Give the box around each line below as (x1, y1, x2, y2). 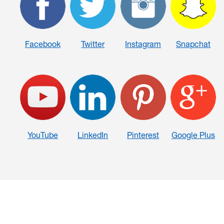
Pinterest (127, 130, 159, 140)
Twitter (81, 39, 105, 49)
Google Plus (171, 130, 215, 140)
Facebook (25, 39, 61, 49)
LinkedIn (77, 130, 108, 140)
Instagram (125, 39, 161, 49)
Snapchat (175, 39, 210, 49)
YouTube (27, 130, 58, 140)
